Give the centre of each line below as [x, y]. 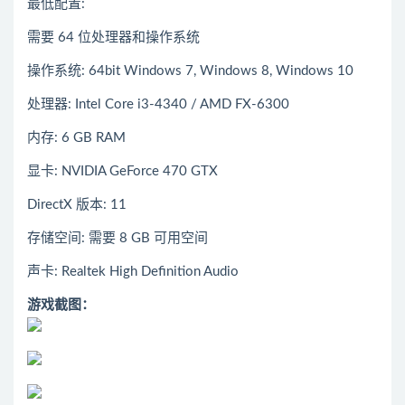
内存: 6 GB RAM [76, 138]
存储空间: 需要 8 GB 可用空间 [118, 239]
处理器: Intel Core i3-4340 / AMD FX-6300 [158, 105]
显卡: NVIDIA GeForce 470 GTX [122, 172]
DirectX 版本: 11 [77, 205]
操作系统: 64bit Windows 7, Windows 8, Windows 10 [190, 71]
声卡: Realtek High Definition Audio [133, 272]
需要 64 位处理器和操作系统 [113, 38]
